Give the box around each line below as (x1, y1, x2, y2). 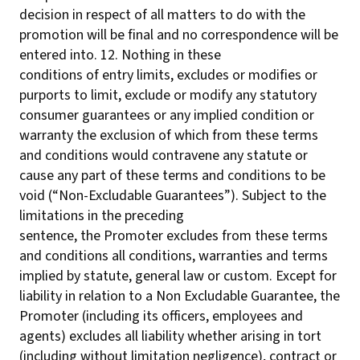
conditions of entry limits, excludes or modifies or (19, 65, 317, 85)
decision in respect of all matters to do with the (19, 5, 305, 25)
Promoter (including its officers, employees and (19, 306, 303, 326)
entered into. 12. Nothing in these (19, 45, 221, 65)
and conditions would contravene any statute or (19, 145, 308, 166)
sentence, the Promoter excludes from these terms (19, 226, 328, 246)
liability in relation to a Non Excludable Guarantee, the (19, 286, 340, 306)
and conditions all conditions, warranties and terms (19, 246, 328, 266)
